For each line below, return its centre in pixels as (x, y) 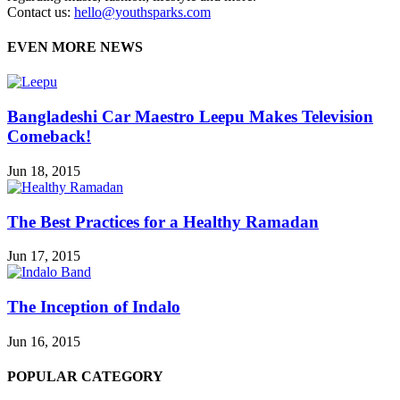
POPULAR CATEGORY (85, 377)
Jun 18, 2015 (44, 171)
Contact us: (41, 12)
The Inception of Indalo (94, 307)
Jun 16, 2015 (44, 341)
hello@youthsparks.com (142, 12)
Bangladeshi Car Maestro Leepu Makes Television (190, 117)
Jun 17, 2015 (44, 256)
